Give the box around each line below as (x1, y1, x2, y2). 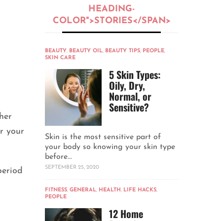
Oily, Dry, (109, 78, 145, 93)
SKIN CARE (45, 55, 75, 61)
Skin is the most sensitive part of (45, 133, 161, 142)
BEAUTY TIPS (105, 48, 140, 54)
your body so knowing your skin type (45, 143, 175, 151)
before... (45, 153, 72, 161)
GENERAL (70, 187, 96, 193)
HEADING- (88, 4, 135, 14)
